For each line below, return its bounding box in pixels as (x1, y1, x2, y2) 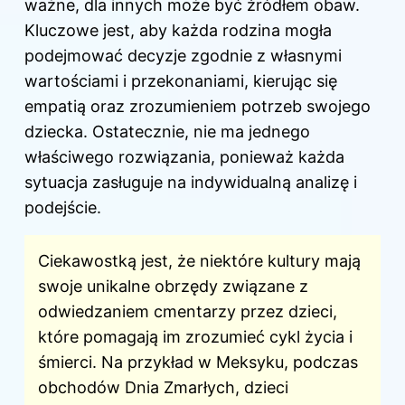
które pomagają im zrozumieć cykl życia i (38, 327, 353, 347)
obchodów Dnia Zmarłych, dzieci (38, 378, 288, 398)
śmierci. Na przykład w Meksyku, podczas (38, 353, 358, 372)
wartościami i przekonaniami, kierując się (24, 71, 337, 91)
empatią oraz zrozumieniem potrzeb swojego (24, 97, 371, 117)
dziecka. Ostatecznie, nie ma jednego (24, 122, 310, 142)
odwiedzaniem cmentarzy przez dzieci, (38, 302, 337, 322)
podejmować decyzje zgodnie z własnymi (24, 46, 342, 66)
